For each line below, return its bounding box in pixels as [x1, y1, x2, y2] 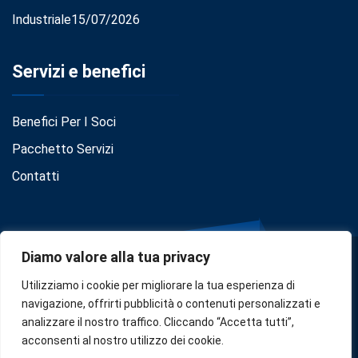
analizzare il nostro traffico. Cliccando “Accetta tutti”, [22, 316, 294, 328]
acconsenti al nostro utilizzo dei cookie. [22, 334, 224, 347]
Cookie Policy [132, 330, 209, 346]
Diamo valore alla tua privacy [22, 249, 210, 265]
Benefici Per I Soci [12, 113, 116, 129]
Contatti [12, 168, 59, 184]
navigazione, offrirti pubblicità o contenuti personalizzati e [22, 297, 320, 310]
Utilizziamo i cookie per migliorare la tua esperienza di [22, 279, 295, 292]
